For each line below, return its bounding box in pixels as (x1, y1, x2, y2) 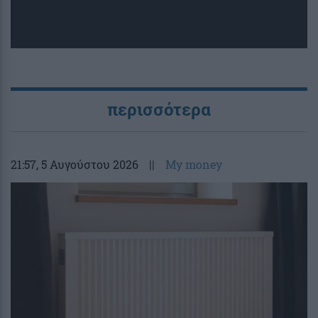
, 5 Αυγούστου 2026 (36, 156, 138, 172)
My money (165, 156, 222, 172)
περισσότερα (107, 97, 211, 121)
